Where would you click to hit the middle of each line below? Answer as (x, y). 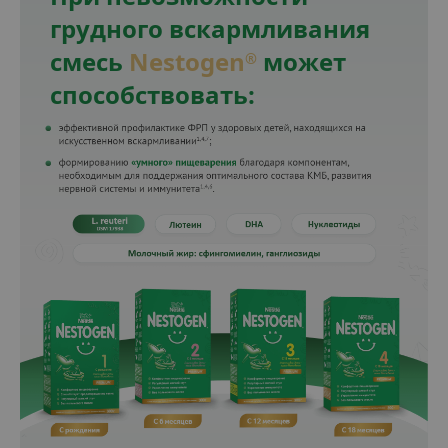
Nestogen (187, 61)
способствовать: (152, 94)
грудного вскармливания (210, 28)
